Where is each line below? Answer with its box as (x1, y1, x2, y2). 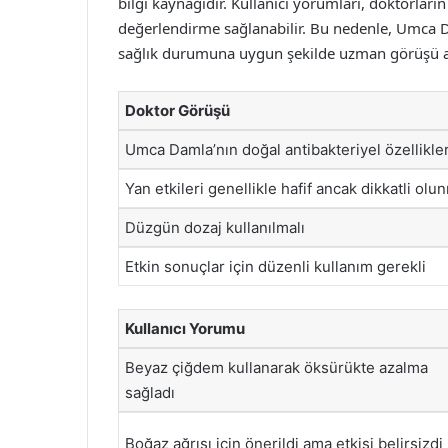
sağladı (125, 382, 175, 402)
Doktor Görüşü (125, 101, 230, 120)
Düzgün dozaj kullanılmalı (125, 218, 305, 237)
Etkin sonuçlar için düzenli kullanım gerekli (125, 257, 426, 276)
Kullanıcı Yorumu (125, 318, 245, 338)
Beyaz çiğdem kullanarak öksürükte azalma (125, 357, 428, 377)
